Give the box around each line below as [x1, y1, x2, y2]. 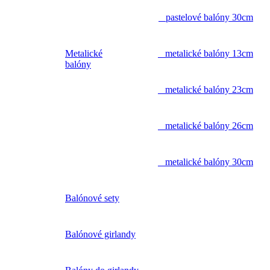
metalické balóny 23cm [158, 84, 253, 95]
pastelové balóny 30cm [159, 12, 253, 23]
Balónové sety [65, 193, 119, 204]
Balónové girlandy [65, 229, 136, 240]
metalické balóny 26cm [158, 121, 253, 131]
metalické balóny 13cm [158, 48, 253, 59]
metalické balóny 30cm [158, 157, 253, 168]
